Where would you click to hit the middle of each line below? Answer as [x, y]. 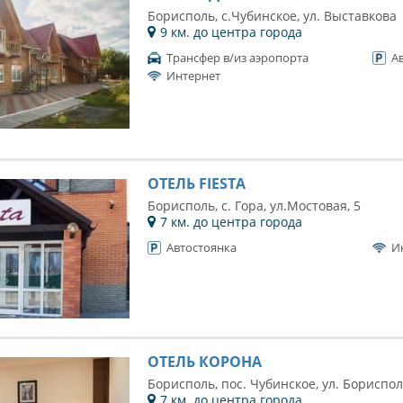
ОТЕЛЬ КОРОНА [204, 362]
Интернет [193, 76]
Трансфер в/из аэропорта [237, 58]
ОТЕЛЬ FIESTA [196, 184]
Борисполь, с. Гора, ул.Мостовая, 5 [254, 206]
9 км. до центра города [231, 32]
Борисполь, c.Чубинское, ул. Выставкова [272, 16]
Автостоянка [201, 247]
